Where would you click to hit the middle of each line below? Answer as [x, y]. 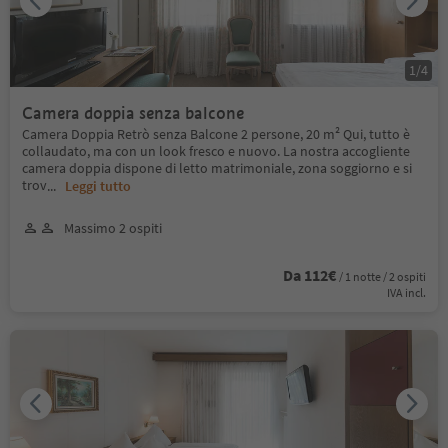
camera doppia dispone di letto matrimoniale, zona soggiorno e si [217, 167]
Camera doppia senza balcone [133, 113]
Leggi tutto [98, 185]
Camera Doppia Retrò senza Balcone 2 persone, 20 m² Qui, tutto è [216, 133]
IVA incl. [406, 292]
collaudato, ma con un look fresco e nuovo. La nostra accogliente [216, 150]
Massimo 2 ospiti [113, 227]
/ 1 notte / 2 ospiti [382, 276]
